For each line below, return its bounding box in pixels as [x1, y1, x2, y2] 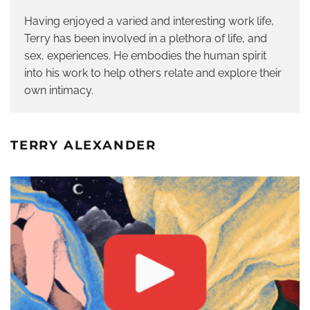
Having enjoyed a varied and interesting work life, [24, 15, 274, 28]
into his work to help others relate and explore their [24, 66, 282, 80]
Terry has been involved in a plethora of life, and [24, 32, 267, 45]
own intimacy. [24, 84, 93, 97]
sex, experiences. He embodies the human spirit [24, 49, 266, 62]
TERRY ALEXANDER [10, 138, 156, 153]
